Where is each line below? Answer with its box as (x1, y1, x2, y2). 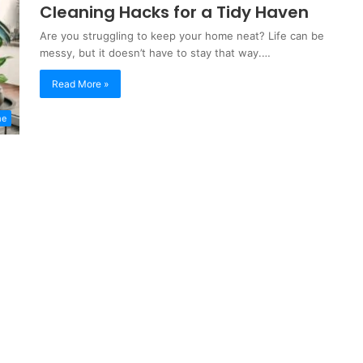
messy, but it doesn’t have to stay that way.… (40, 46, 271, 59)
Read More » (52, 78, 109, 90)
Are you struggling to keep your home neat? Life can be (40, 29, 324, 42)
